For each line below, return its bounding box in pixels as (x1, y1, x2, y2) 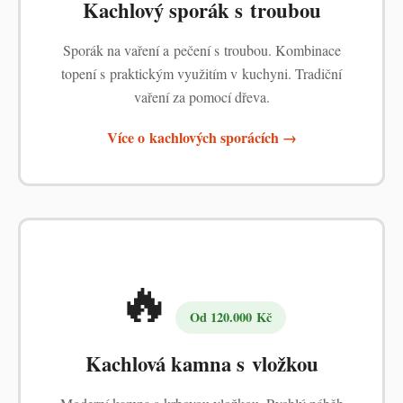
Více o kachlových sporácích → (106, 127, 297, 148)
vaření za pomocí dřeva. (133, 87, 270, 106)
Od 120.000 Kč (190, 308, 272, 327)
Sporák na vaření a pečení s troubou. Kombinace (62, 40, 341, 59)
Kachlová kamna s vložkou (85, 349, 318, 379)
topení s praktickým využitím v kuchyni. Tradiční (61, 64, 342, 83)
